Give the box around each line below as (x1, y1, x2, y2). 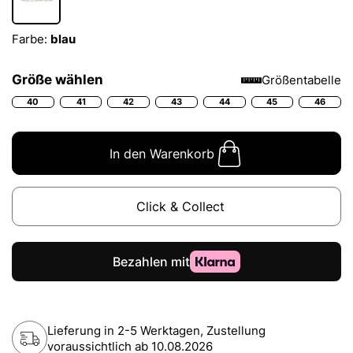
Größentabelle (262, 72, 341, 87)
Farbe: (12, 32, 50, 47)
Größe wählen (12, 72, 103, 88)
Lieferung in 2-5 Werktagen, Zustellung (47, 322, 266, 338)
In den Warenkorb (109, 145, 214, 162)
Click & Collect (136, 199, 225, 215)
